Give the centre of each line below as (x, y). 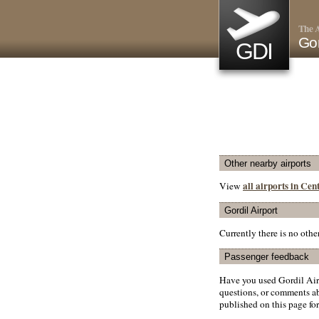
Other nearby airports (268, 163)
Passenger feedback (267, 257)
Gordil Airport (251, 210)
